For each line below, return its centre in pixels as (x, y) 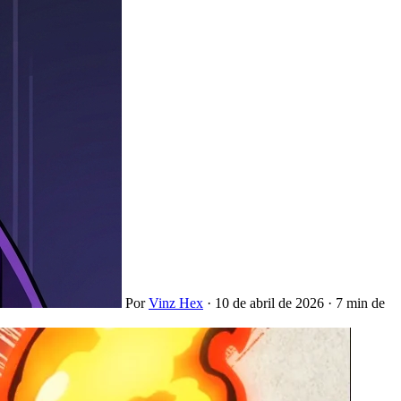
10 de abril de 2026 (269, 303)
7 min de (360, 303)
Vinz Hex (176, 303)
